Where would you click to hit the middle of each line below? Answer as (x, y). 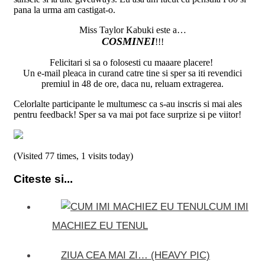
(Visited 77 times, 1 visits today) (73, 156)
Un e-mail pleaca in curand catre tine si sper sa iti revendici (132, 73)
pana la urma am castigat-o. (64, 10)
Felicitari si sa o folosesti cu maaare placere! (132, 63)
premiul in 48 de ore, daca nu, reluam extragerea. (132, 84)
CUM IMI (229, 206)
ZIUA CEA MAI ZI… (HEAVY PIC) (135, 255)
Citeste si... (43, 179)
